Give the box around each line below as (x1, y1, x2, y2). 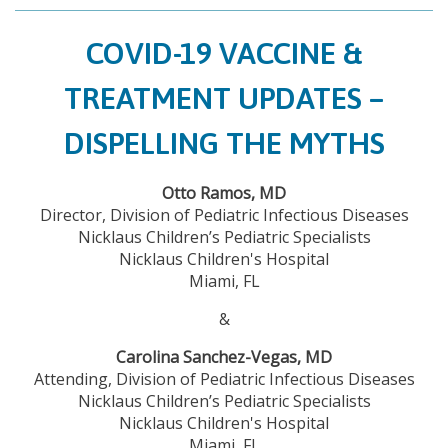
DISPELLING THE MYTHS (63, 125, 385, 160)
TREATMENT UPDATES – (64, 80, 384, 115)
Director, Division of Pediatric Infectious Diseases (39, 203, 409, 226)
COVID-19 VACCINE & (85, 35, 363, 70)
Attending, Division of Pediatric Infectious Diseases (33, 367, 415, 390)
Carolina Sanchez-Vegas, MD (116, 345, 332, 368)
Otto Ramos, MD (162, 181, 286, 204)
